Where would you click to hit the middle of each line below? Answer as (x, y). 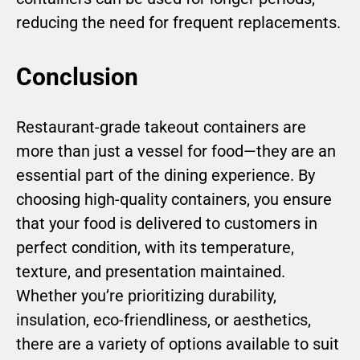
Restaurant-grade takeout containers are (161, 127)
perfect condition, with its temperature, (155, 248)
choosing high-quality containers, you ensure (174, 200)
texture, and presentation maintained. (151, 272)
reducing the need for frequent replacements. (178, 23)
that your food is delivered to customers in (167, 224)
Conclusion (77, 77)
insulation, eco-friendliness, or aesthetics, (164, 320)
